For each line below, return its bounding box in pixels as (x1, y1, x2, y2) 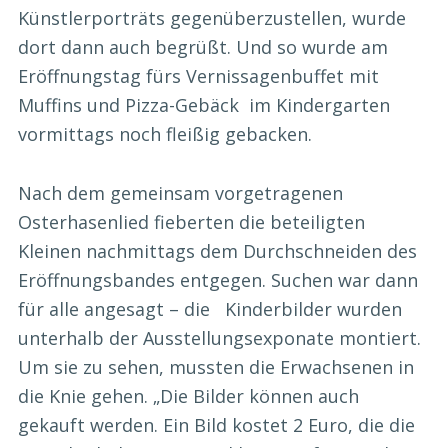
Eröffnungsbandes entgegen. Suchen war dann (18, 267, 418, 292)
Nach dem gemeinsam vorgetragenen (18, 180, 343, 205)
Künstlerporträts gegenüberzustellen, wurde (18, 6, 406, 31)
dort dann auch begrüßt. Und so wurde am (18, 35, 388, 60)
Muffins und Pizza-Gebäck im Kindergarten (18, 93, 390, 118)
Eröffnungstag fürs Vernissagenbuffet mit (18, 64, 379, 89)
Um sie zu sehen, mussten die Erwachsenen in (18, 354, 414, 379)
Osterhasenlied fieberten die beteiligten (18, 209, 365, 234)
